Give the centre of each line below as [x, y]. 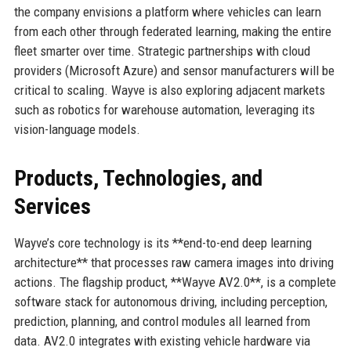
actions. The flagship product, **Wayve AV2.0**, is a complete [175, 282]
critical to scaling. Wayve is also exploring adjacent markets [169, 90]
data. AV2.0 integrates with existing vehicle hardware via [162, 340]
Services [52, 206]
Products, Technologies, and [138, 178]
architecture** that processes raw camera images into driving [174, 262]
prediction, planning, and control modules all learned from [162, 321]
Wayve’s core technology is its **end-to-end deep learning [163, 242]
